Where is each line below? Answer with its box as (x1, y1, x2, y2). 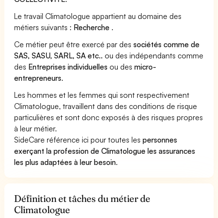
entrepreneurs (14, 73, 61, 83)
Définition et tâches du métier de (14, 192, 151, 204)
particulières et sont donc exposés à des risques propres (14, 112, 203, 122)
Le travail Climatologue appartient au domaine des (14, 11, 182, 21)
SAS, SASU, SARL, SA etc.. (14, 50, 103, 60)
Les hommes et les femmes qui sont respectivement (14, 90, 190, 100)
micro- (134, 61, 157, 72)
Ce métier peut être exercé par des (14, 39, 134, 49)
